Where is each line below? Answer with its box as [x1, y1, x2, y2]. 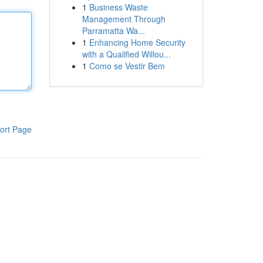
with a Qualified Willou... [82, 48, 171, 60]
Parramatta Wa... [82, 25, 145, 36]
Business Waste [89, 1, 148, 13]
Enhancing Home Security [89, 36, 186, 48]
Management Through [82, 13, 166, 25]
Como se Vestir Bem [89, 60, 165, 72]
